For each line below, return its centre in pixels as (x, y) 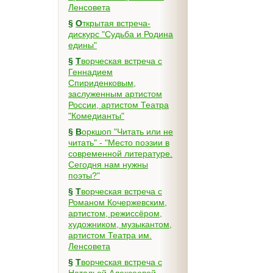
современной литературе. (120, 154)
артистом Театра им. (110, 235)
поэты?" (84, 175)
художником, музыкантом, (120, 224)
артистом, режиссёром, (115, 213)
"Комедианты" (96, 116)
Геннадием (90, 72)
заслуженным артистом (115, 94)
